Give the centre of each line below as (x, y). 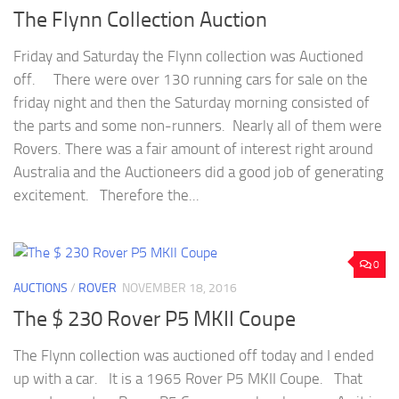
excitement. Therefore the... (106, 195)
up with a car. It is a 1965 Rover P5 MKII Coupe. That (188, 378)
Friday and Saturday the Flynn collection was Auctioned (188, 57)
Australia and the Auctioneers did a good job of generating (199, 172)
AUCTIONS (41, 289)
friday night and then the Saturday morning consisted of (191, 103)
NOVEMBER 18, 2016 (179, 289)
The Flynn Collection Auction (140, 20)
